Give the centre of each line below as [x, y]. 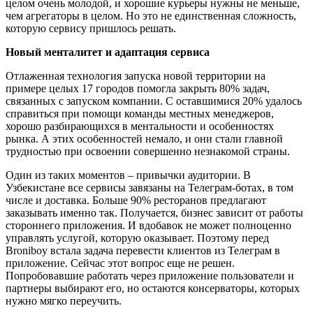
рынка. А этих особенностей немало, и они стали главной [144, 138]
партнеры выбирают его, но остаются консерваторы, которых [153, 288]
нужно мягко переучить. [64, 300]
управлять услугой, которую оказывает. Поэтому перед [137, 238]
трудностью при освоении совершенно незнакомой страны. [148, 151]
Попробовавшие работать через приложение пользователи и [150, 275]
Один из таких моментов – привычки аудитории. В [128, 175]
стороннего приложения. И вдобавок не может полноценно [148, 225]
